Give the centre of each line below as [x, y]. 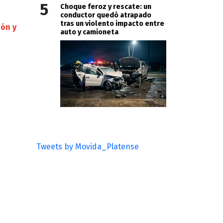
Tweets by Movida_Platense [88, 146]
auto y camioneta [89, 32]
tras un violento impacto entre [112, 24]
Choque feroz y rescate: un [106, 7]
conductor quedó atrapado [106, 15]
